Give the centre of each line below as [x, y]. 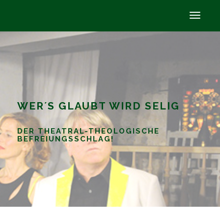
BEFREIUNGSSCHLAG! [66, 139]
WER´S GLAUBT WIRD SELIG [98, 106]
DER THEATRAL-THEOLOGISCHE [88, 131]
